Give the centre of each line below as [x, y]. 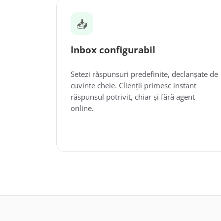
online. [82, 108]
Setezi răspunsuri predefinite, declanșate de [144, 74]
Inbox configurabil [113, 50]
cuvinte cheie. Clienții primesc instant [133, 85]
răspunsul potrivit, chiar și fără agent [133, 97]
